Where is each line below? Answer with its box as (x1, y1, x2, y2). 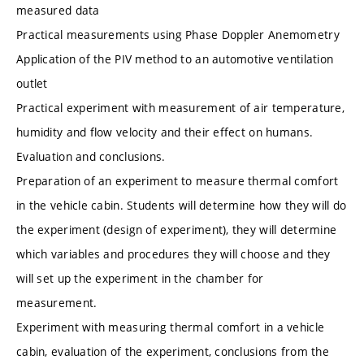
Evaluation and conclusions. (16, 149, 166, 165)
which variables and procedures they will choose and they (16, 246, 331, 262)
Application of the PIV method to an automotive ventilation (16, 51, 334, 67)
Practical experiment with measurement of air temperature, (16, 100, 344, 116)
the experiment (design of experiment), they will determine (16, 222, 337, 238)
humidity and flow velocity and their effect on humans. (16, 124, 314, 141)
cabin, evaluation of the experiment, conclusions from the (16, 344, 329, 360)
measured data (16, 2, 100, 19)
